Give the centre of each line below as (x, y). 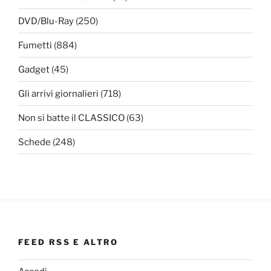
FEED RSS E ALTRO (68, 242)
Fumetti (35, 45)
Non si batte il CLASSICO (71, 118)
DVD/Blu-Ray (46, 21)
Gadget (34, 69)
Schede (34, 142)
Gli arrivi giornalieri (58, 93)
